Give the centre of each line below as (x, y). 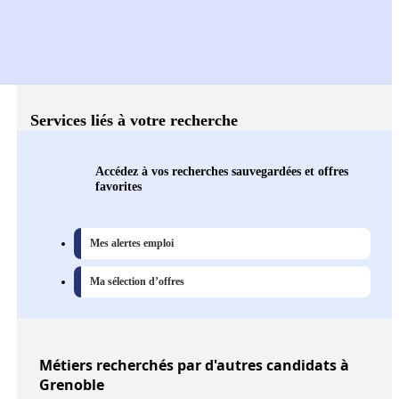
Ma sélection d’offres (137, 282)
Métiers (66, 366)
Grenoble (72, 385)
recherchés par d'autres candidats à (221, 366)
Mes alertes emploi (132, 244)
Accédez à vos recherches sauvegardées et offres (222, 171)
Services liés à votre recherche (134, 121)
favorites (118, 187)
